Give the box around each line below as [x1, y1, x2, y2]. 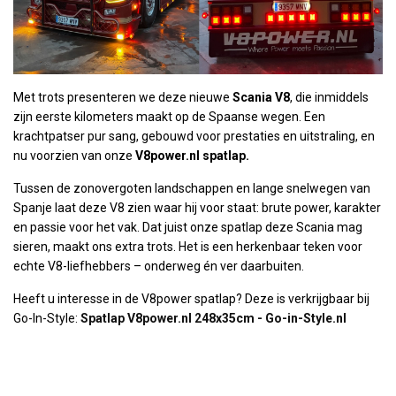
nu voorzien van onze [13, 148, 135, 163]
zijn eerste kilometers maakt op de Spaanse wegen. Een [13, 109, 325, 124]
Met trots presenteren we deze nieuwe [13, 89, 232, 104]
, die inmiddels [290, 89, 369, 104]
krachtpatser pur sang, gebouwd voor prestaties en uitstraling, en [13, 128, 375, 143]
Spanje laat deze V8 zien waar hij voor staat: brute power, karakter [13, 200, 381, 215]
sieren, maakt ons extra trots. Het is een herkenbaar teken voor [13, 239, 362, 254]
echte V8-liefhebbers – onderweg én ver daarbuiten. [13, 258, 304, 273]
